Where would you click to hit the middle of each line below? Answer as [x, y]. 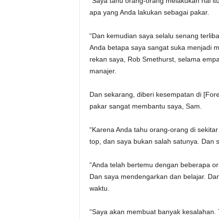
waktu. [99, 188]
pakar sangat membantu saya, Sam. [145, 106]
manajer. [103, 71]
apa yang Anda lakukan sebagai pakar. [149, 12]
